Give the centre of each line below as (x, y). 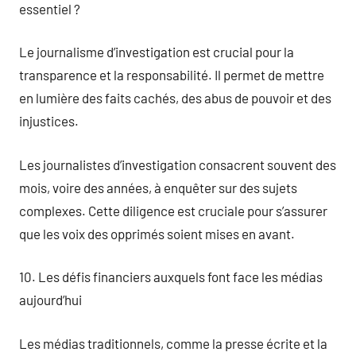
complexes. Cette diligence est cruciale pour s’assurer (173, 210)
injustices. (49, 121)
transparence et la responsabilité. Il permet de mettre (172, 75)
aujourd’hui (50, 300)
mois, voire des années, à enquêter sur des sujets (158, 187)
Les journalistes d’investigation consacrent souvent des (178, 164)
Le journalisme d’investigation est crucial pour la (157, 52)
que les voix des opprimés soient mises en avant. (157, 233)
